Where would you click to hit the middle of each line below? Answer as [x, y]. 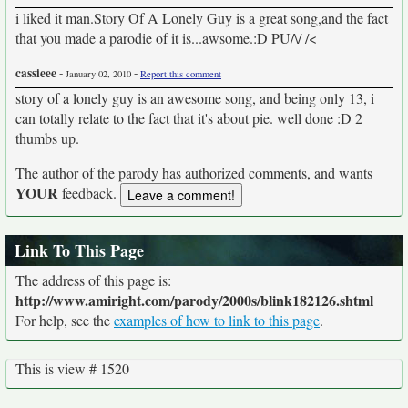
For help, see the [65, 321]
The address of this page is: [93, 280]
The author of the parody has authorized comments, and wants [194, 173]
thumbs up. [47, 138]
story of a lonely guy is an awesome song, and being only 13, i [195, 98]
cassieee [36, 73]
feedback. [89, 193]
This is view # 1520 [72, 369]
